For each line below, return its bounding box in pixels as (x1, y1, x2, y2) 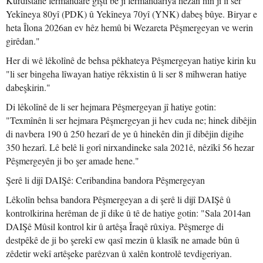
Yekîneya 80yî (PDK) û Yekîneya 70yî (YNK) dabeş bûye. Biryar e (6, 8, 257, 20)
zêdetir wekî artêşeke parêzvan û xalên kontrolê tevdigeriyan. (6, 247, 232, 259)
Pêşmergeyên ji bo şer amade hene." (6, 154, 139, 167)
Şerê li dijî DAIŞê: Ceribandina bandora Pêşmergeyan (6, 174, 205, 186)
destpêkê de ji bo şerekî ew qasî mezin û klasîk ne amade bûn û (6, 234, 240, 246)
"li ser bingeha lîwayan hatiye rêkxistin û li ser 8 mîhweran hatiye (6, 68, 247, 80)
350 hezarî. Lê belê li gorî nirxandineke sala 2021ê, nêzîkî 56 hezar (6, 141, 254, 153)
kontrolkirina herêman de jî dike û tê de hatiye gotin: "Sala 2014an (6, 207, 251, 219)
